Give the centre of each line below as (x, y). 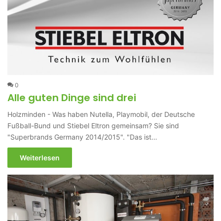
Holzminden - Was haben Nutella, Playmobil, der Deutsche (101, 114)
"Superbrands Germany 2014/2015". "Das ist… (83, 137)
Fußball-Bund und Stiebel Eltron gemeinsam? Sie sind (93, 126)
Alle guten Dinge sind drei (72, 98)
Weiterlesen (40, 158)
